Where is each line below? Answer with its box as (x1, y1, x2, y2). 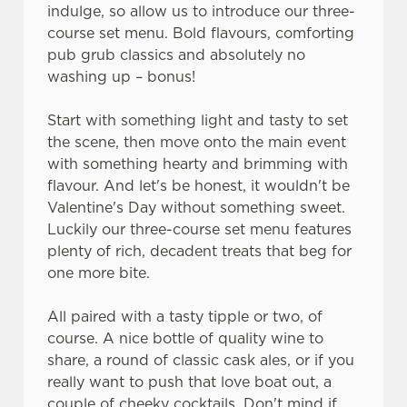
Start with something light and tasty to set (47, 110, 348, 130)
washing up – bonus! (47, 66, 195, 86)
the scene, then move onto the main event (47, 132, 346, 152)
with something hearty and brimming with (47, 154, 348, 174)
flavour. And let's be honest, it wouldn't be (47, 175, 350, 195)
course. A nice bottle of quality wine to (47, 328, 323, 348)
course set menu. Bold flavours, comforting (47, 23, 354, 43)
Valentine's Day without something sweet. (47, 197, 345, 217)
